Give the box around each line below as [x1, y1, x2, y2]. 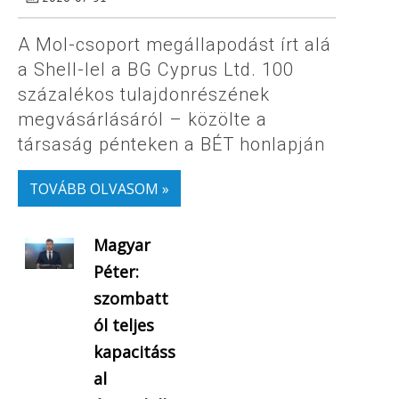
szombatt [93, 288, 168, 310]
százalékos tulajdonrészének [18, 84, 270, 106]
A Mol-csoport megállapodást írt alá [18, 34, 331, 56]
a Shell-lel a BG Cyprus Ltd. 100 [18, 59, 294, 81]
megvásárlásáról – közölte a [18, 109, 267, 131]
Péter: [93, 261, 139, 283]
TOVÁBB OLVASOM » [28, 178, 169, 199]
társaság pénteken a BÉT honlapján [18, 134, 325, 156]
